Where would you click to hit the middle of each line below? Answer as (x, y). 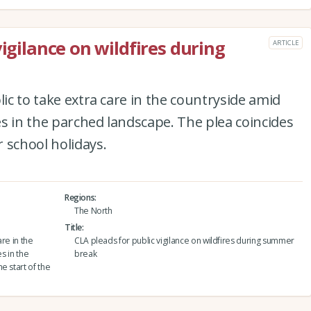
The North (93, 211)
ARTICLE (286, 42)
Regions (79, 198)
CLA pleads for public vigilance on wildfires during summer (184, 241)
